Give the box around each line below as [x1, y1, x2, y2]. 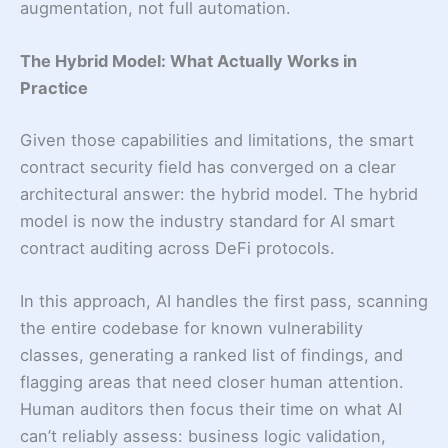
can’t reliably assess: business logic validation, [20, 425, 386, 446]
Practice [20, 77, 88, 98]
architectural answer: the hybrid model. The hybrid [20, 183, 418, 204]
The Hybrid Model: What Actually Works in [20, 50, 357, 71]
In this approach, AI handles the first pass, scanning [20, 290, 428, 311]
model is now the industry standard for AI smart [20, 210, 395, 231]
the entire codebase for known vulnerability [20, 317, 363, 338]
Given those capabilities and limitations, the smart [20, 129, 414, 150]
